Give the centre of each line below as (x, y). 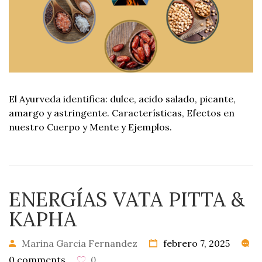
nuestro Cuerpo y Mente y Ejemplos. (90, 127)
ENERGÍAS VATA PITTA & (127, 199)
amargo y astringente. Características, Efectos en (122, 113)
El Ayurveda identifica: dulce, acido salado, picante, (122, 99)
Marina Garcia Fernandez (80, 243)
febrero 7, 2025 (195, 243)
